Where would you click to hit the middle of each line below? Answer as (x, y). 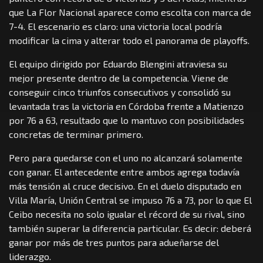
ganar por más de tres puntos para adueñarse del (114, 242)
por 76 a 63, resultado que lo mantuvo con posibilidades (127, 120)
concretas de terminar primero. (76, 134)
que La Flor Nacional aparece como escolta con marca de (130, 12)
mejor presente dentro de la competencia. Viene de (119, 77)
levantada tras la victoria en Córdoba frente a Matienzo (126, 106)
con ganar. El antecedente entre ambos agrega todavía (124, 171)
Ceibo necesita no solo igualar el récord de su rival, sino (127, 214)
